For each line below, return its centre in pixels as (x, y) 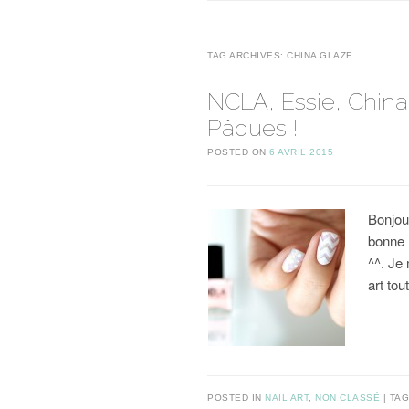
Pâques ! (252, 128)
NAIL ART (287, 397)
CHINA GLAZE (320, 56)
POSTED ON (238, 152)
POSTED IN (236, 397)
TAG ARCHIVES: (247, 56)
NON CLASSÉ (347, 397)
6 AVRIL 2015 (301, 152)
